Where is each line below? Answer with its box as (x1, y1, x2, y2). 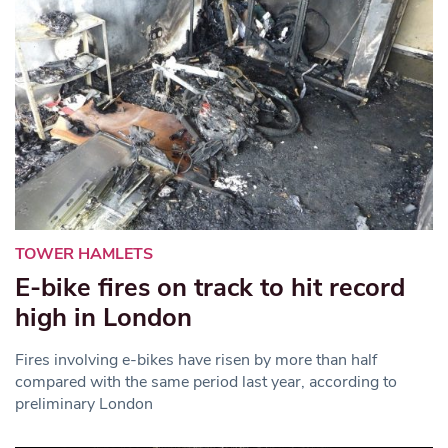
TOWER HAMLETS (15, 242, 153, 265)
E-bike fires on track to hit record (15, 269, 405, 305)
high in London (15, 299, 192, 335)
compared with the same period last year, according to (15, 370, 397, 393)
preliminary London (15, 392, 153, 415)
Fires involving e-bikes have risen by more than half (15, 348, 377, 371)
